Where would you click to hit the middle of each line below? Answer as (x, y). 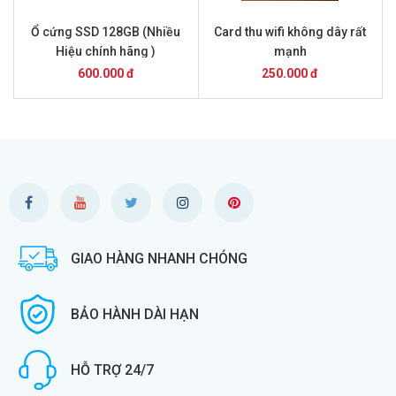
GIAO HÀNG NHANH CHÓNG (159, 258)
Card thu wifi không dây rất (290, 32)
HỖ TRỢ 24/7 (112, 369)
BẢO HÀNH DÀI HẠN (135, 314)
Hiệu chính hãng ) (106, 51)
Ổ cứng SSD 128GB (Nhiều (106, 32)
